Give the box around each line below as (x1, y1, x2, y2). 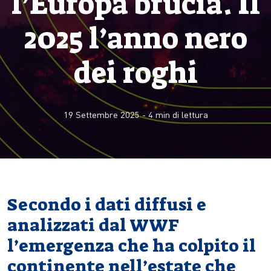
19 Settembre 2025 (63, 109, 140, 120)
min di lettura (152, 109, 208, 120)
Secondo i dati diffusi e (7, 194, 206, 216)
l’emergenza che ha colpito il (7, 235, 256, 257)
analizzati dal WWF (7, 214, 179, 237)
